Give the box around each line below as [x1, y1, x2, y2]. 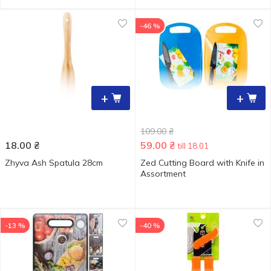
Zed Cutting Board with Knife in [140, 157, 264, 168]
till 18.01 [178, 141, 209, 151]
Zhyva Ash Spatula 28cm [5, 157, 103, 168]
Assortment [140, 168, 186, 179]
